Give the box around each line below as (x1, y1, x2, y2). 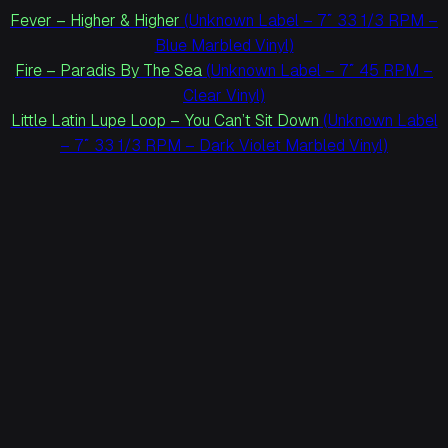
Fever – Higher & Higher (10, 11, 180, 30)
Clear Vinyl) (183, 86, 265, 105)
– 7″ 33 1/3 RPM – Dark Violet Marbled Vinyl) (60, 136, 388, 155)
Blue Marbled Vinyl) (154, 36, 294, 55)
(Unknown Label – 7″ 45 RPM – (202, 61, 433, 80)
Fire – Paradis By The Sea (15, 61, 202, 80)
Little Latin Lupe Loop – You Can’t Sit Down (10, 111, 319, 130)
